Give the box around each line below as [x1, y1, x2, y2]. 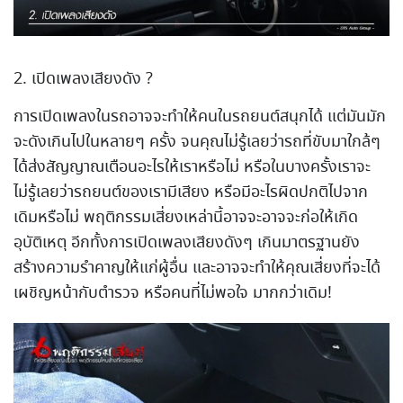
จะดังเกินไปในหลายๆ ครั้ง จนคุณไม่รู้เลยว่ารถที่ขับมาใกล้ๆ [13, 130, 381, 154]
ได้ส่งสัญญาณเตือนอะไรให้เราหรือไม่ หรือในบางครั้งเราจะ [13, 155, 371, 179]
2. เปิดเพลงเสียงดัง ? [13, 67, 153, 91]
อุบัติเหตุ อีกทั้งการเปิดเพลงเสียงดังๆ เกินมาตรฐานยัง [13, 230, 360, 255]
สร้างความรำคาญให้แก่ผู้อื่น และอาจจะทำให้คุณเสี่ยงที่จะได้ [13, 255, 381, 280]
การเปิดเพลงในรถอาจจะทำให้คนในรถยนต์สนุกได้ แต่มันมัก [13, 104, 386, 129]
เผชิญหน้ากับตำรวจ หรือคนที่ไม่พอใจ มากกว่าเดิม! [13, 281, 332, 305]
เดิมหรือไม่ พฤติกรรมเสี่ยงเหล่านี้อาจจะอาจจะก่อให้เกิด [13, 205, 358, 229]
